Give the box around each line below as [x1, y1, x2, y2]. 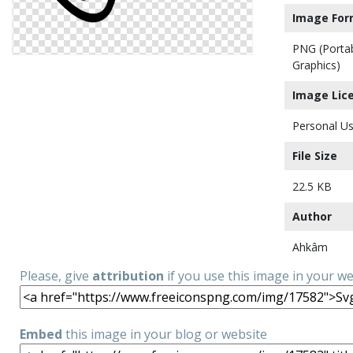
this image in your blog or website [62, 325, 267, 343]
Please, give [20, 267, 92, 284]
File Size [292, 148, 337, 163]
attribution [92, 267, 164, 284]
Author [292, 209, 332, 224]
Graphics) [292, 58, 340, 72]
